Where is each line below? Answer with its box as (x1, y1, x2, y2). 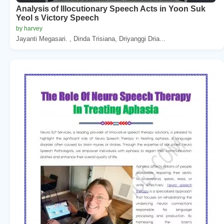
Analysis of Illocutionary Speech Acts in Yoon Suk (16, 4, 205, 13)
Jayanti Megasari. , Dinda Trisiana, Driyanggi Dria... (16, 34, 165, 42)
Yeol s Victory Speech (16, 13, 99, 22)
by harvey (16, 24, 42, 32)
